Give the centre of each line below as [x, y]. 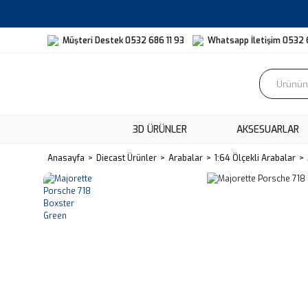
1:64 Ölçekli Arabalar [255, 158]
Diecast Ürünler [126, 158]
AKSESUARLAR [267, 129]
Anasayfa [66, 158]
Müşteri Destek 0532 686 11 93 [123, 40]
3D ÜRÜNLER [159, 129]
